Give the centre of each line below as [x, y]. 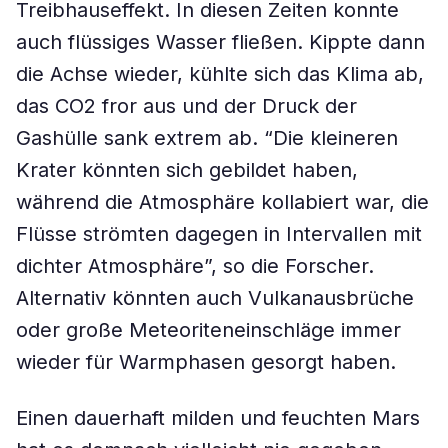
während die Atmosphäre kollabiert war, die [222, 202]
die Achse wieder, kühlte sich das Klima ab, [220, 74]
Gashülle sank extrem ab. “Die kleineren [207, 138]
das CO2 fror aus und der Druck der [186, 106]
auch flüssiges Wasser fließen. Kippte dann [220, 42]
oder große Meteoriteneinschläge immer [208, 330]
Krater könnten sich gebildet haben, [187, 170]
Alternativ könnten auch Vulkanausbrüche [215, 298]
